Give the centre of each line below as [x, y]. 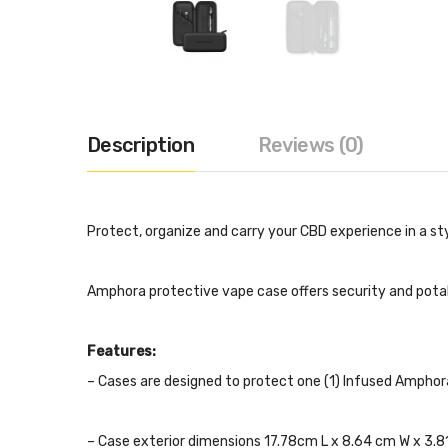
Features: [121, 351]
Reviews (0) [310, 145]
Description [141, 145]
